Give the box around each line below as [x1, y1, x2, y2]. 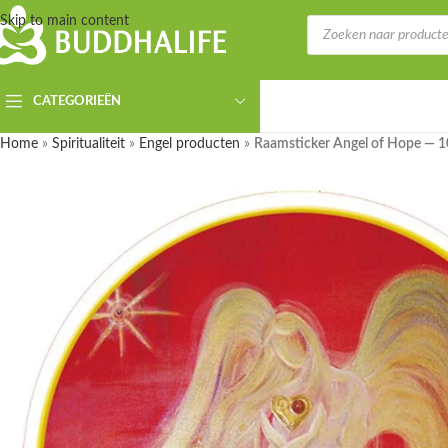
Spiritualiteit [52, 137, 125, 151]
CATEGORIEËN [33, 95, 121, 108]
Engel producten [139, 137, 240, 151]
